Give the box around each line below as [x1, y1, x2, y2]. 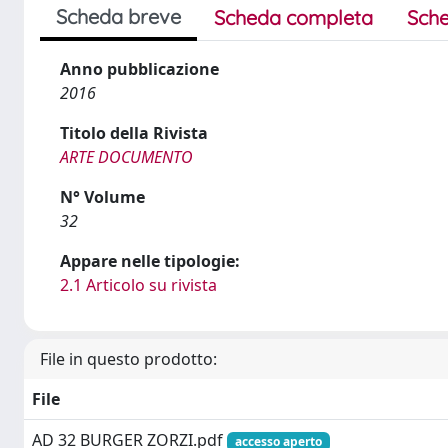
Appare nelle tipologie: [60, 250, 240, 272]
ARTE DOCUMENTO [60, 146, 193, 168]
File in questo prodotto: [40, 348, 217, 370]
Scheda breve [56, 4, 181, 29]
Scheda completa [214, 5, 373, 30]
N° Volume [60, 186, 145, 208]
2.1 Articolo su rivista [60, 274, 217, 296]
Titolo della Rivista [60, 122, 208, 144]
